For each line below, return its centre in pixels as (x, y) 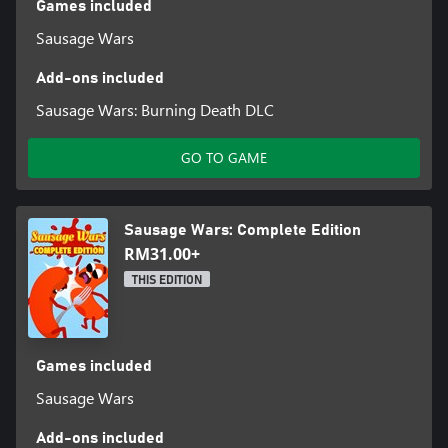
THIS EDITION (167, 279)
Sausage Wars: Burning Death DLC (154, 109)
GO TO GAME (224, 157)
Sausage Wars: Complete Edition (242, 229)
